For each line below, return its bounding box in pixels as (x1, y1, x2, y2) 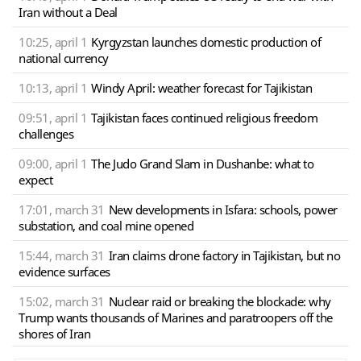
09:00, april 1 (19, 156, 87, 172)
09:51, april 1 (19, 110, 87, 127)
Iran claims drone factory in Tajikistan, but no (108, 247, 340, 264)
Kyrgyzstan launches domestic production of (91, 34, 321, 51)
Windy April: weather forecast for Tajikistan (91, 80, 312, 97)
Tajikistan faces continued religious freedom (91, 110, 317, 127)
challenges (19, 126, 73, 143)
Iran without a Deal (19, 4, 118, 21)
